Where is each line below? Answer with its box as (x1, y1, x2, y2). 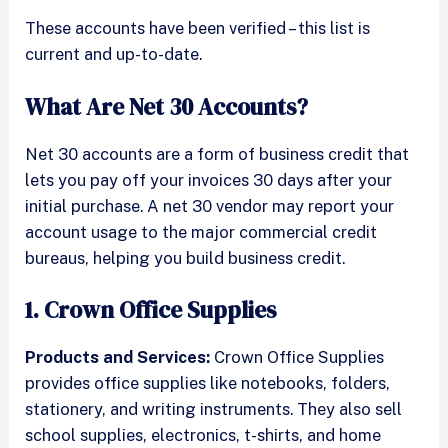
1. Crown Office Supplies (25, 293, 277, 326)
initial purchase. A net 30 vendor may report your (25, 195, 395, 216)
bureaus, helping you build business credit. (25, 247, 346, 268)
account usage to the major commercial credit (25, 221, 378, 242)
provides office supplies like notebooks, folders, (25, 372, 391, 393)
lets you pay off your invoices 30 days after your (25, 169, 393, 190)
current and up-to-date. (25, 44, 203, 65)
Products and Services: (25, 346, 211, 367)
